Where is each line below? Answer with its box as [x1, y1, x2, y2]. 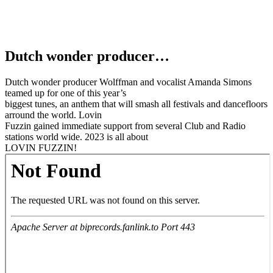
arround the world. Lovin [5, 109, 102, 120]
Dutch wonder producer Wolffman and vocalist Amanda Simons [5, 76, 252, 87]
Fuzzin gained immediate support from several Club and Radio [5, 120, 246, 131]
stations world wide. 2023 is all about [5, 131, 148, 142]
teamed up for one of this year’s [5, 87, 126, 98]
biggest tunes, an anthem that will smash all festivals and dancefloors [5, 98, 268, 109]
